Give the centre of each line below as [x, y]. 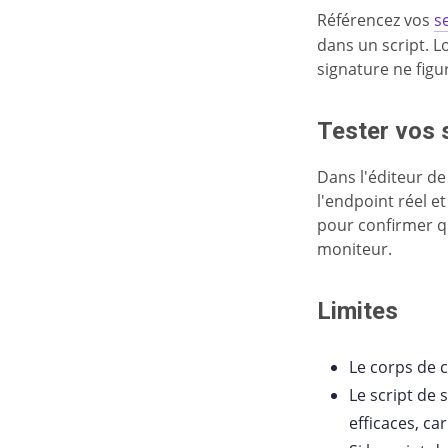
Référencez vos [375, 20]
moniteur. [354, 249]
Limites [357, 311]
